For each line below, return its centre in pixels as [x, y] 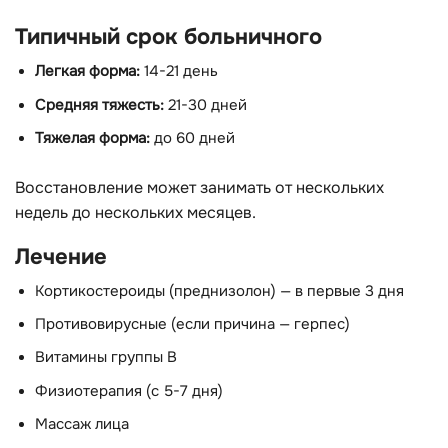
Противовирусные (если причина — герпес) [192, 324]
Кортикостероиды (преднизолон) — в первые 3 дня [219, 291]
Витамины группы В [106, 358]
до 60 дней [192, 139]
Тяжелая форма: [92, 139]
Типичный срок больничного [168, 37]
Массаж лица [82, 425]
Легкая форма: [87, 72]
